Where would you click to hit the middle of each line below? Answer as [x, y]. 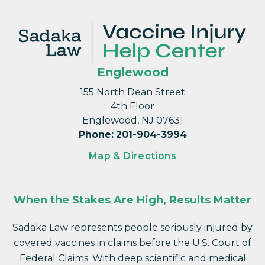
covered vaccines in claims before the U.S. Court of [132, 243]
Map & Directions [132, 156]
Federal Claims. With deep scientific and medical [132, 258]
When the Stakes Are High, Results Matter [132, 200]
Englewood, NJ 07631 [132, 120]
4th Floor [132, 106]
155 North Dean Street [132, 92]
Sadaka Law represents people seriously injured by [132, 227]
